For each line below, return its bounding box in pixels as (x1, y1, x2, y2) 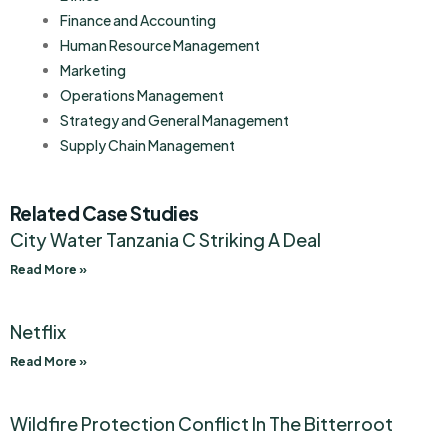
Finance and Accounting (60, 11, 216, 30)
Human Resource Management (60, 36, 260, 55)
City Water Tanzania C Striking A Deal (10, 228, 321, 252)
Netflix (10, 320, 66, 344)
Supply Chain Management (60, 136, 235, 155)
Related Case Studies (10, 201, 199, 226)
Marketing (60, 61, 126, 80)
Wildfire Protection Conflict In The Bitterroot (10, 412, 393, 436)
